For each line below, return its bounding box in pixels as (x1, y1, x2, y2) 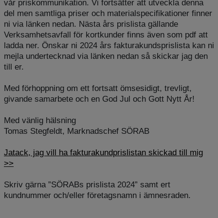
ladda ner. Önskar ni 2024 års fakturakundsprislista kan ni (4, 41, 214, 50)
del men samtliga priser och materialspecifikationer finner (4, 9, 212, 18)
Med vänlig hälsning (4, 116, 76, 125)
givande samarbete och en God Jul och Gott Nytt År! (4, 94, 195, 104)
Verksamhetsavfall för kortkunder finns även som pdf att (4, 30, 208, 39)
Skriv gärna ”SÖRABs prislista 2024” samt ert (4, 180, 170, 189)
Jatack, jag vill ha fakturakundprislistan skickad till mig (4, 148, 203, 157)
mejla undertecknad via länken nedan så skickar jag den (4, 52, 208, 61)
